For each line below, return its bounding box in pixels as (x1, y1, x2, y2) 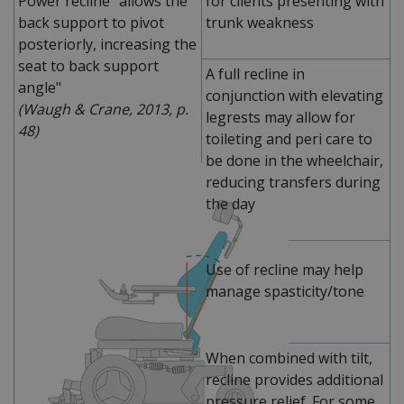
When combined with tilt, (206, 347, 372, 368)
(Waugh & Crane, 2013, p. (18, 98, 188, 119)
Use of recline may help (206, 259, 363, 280)
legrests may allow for (206, 106, 355, 127)
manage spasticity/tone (206, 280, 364, 301)
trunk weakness (206, 12, 314, 32)
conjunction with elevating (206, 85, 383, 106)
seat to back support (18, 55, 159, 76)
